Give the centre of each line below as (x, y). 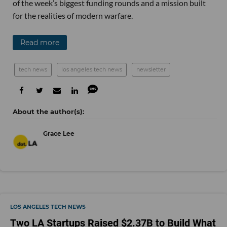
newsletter (151, 70)
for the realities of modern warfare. (73, 16)
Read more (40, 43)
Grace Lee (59, 134)
